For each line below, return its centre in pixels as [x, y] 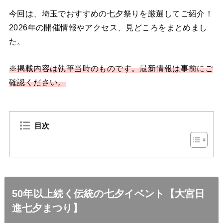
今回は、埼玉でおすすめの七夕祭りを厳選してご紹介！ [111, 13]
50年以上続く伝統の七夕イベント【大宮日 [108, 193]
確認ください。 [37, 82]
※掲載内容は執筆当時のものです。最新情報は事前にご [111, 68]
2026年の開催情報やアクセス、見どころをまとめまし [108, 27]
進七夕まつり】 [47, 208]
